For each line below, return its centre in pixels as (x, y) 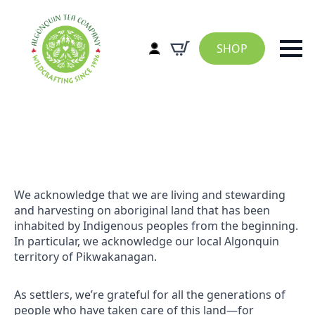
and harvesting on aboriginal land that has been (142, 210)
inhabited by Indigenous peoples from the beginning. (156, 226)
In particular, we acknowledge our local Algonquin (147, 241)
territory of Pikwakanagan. (85, 257)
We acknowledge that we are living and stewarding (150, 195)
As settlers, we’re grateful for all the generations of (150, 295)
